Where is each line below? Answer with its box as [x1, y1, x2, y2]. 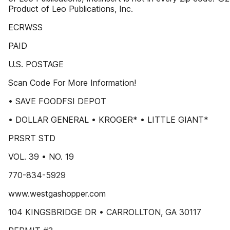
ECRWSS [8, 22, 43, 32]
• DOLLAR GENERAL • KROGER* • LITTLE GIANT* [8, 114, 208, 125]
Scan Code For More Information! [8, 78, 136, 88]
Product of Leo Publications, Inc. [8, 4, 133, 14]
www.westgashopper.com [8, 188, 106, 199]
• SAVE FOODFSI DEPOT [8, 96, 106, 106]
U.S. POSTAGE [8, 59, 64, 69]
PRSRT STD [8, 133, 55, 143]
